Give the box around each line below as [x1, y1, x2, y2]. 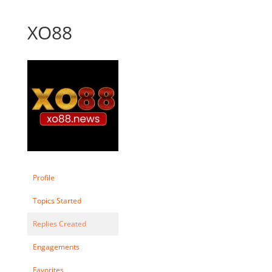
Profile [32, 172, 55, 183]
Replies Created [32, 218, 86, 229]
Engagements [32, 241, 80, 252]
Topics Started [32, 195, 81, 206]
